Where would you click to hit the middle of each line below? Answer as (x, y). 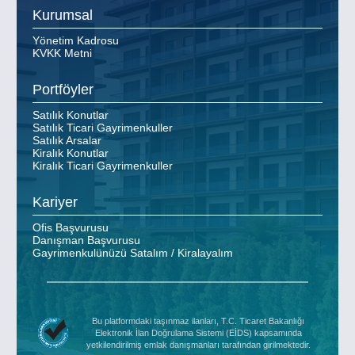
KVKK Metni (62, 53)
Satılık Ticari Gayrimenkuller (103, 128)
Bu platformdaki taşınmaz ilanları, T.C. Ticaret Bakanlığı (198, 321)
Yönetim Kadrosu (76, 41)
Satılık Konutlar (71, 115)
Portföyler (63, 90)
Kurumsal (63, 15)
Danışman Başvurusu (86, 240)
